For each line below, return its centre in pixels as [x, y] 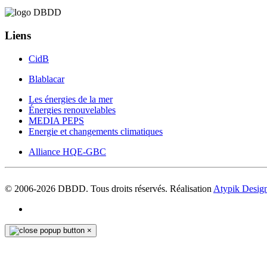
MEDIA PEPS [56, 120]
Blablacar [46, 79]
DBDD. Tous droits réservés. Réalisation [134, 188]
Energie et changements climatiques [96, 131]
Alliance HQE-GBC [67, 151]
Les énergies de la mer [71, 99]
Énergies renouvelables [72, 110]
